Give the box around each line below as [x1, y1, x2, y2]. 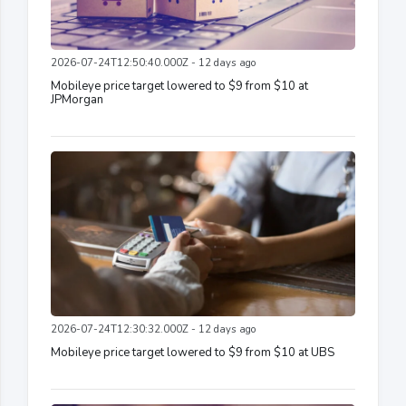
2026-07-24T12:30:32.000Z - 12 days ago [51, 322, 256, 336]
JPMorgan [51, 92, 103, 109]
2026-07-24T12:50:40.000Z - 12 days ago [51, 56, 256, 71]
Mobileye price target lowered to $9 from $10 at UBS [51, 343, 334, 361]
